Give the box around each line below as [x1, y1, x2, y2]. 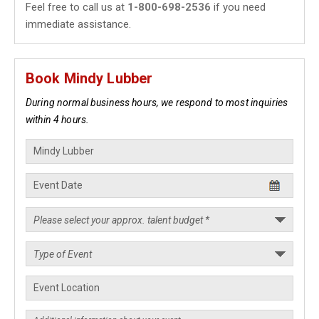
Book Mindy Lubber [26, 70, 153, 87]
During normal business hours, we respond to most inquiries [26, 97, 288, 108]
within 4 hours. [26, 114, 90, 125]
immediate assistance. [26, 18, 131, 31]
